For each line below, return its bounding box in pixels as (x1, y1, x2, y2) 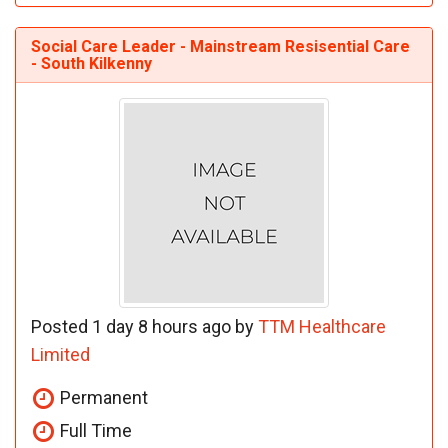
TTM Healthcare (258, 315, 386, 337)
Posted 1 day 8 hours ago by (31, 315, 258, 337)
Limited (31, 343, 90, 365)
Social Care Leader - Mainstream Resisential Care (31, 36, 410, 56)
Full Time (56, 419, 132, 441)
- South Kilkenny (31, 53, 152, 73)
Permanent (56, 386, 148, 408)
